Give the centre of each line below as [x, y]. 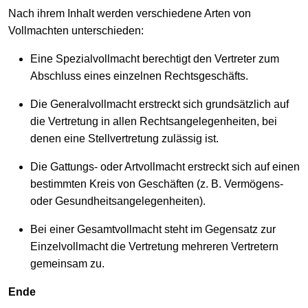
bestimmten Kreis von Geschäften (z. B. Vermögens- [157, 184]
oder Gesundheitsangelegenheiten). [118, 201]
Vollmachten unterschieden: [76, 30]
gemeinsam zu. [67, 263]
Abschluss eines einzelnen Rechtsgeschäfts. [139, 76]
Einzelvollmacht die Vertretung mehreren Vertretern [154, 246]
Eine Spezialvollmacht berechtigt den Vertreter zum [155, 58]
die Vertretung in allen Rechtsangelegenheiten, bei [154, 121]
